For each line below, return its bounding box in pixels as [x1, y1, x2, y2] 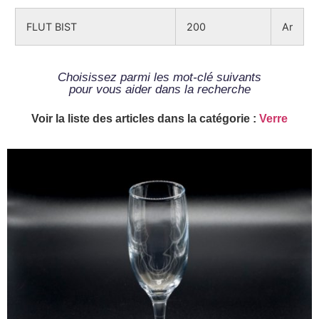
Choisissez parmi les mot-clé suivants [58, 70, 261, 84]
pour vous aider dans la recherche [68, 82, 251, 96]
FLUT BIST [26, 20, 77, 33]
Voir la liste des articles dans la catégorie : [31, 112, 259, 125]
